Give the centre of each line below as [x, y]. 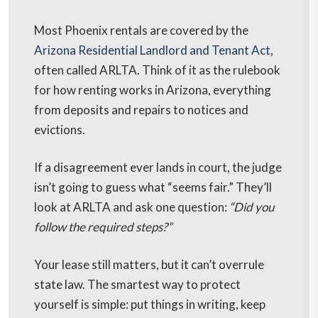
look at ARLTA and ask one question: [132, 207]
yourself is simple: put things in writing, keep [150, 305]
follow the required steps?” [104, 227]
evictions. [61, 130]
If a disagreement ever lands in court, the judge [158, 168]
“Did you [252, 207]
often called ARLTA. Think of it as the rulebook [157, 70]
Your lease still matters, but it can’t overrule [149, 265]
